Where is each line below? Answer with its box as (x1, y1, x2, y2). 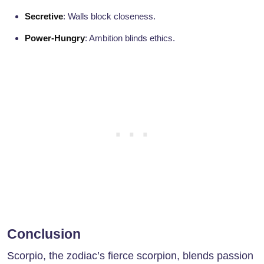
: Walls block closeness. (63, 11, 156, 22)
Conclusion (7, 226, 81, 242)
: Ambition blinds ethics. (85, 33, 175, 44)
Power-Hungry (25, 33, 85, 44)
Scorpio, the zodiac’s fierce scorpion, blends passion (7, 250, 253, 262)
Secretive (25, 11, 63, 22)
